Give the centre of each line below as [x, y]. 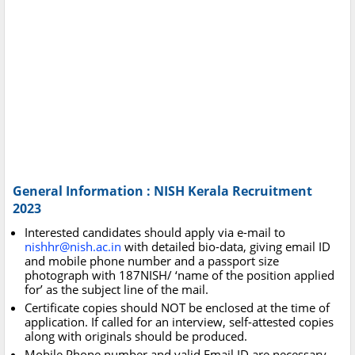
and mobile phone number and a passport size [152, 261]
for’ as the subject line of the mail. [116, 290]
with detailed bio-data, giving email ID [226, 247]
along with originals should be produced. [136, 336]
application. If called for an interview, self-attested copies [179, 322]
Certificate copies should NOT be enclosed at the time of [177, 308]
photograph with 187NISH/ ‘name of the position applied [179, 275]
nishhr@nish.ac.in [73, 247]
